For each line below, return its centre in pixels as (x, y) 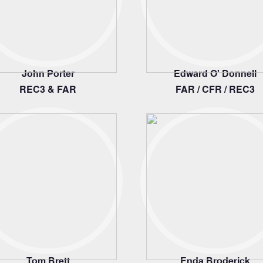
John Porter (48, 73)
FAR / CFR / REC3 (215, 89)
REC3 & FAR (48, 89)
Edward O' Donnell (215, 73)
